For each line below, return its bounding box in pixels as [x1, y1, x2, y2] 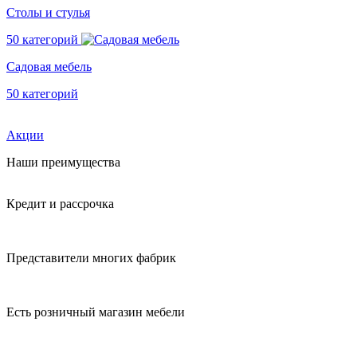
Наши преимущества [6, 155, 120, 169]
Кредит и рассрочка [6, 197, 114, 210]
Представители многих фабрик [6, 251, 176, 265]
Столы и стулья [6, 6, 90, 19]
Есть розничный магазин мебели [6, 305, 185, 319]
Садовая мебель [6, 60, 92, 73]
